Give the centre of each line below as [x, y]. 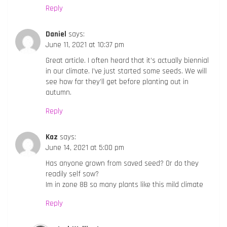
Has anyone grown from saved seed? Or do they [122, 163]
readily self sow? [72, 174]
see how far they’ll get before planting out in [117, 82]
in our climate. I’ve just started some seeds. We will [126, 71]
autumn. [59, 92]
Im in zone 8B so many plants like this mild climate [124, 184]
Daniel [56, 34]
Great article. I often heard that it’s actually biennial [127, 60]
